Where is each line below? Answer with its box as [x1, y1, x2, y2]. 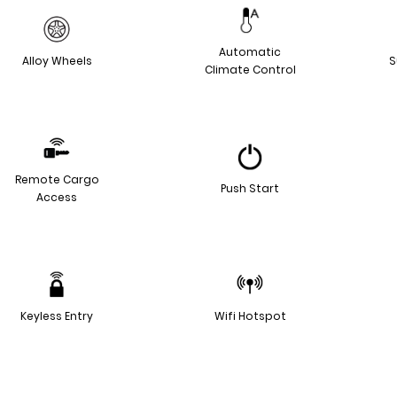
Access [36, 189, 77, 205]
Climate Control [204, 61, 296, 77]
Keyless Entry [20, 307, 93, 323]
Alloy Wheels [21, 52, 92, 68]
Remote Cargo [14, 171, 99, 187]
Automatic [219, 43, 281, 59]
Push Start [221, 180, 279, 196]
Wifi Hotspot [214, 307, 286, 323]
